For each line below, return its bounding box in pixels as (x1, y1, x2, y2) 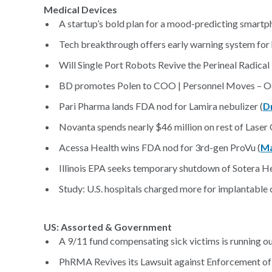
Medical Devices (44, 4, 117, 15)
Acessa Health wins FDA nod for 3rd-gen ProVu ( (59, 141, 260, 153)
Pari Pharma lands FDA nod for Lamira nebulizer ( (59, 100, 263, 112)
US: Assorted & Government (44, 221, 172, 233)
